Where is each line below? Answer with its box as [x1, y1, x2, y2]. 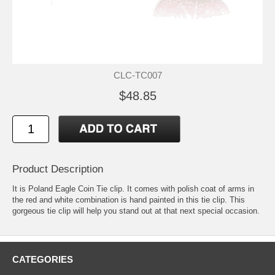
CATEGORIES [12, 254, 73, 265]
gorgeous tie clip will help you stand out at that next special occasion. [12, 206, 260, 215]
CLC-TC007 [113, 69, 162, 80]
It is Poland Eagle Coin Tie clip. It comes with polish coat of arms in [12, 184, 254, 193]
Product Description [12, 163, 103, 175]
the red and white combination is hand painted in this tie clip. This [12, 195, 245, 204]
